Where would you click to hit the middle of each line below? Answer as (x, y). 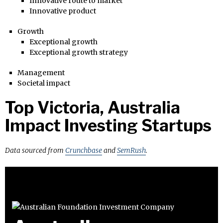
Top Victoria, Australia (93, 107)
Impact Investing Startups (108, 125)
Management (41, 72)
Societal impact (44, 83)
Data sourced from (35, 150)
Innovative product (63, 11)
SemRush (131, 150)
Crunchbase (84, 150)
